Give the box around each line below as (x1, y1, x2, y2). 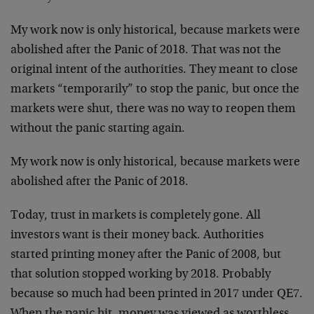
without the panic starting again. (11, 122, 185, 135)
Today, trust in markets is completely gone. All (11, 209, 261, 222)
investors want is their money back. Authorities (11, 228, 264, 242)
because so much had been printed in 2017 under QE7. (11, 287, 303, 301)
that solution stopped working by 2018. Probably (11, 268, 271, 281)
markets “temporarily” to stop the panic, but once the (11, 83, 299, 96)
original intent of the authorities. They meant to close (11, 63, 298, 76)
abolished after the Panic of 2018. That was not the (11, 43, 281, 57)
